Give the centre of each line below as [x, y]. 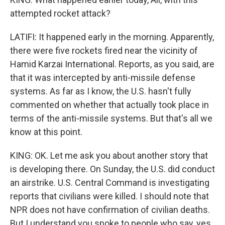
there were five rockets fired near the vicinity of [104, 50]
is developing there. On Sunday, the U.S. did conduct [113, 169]
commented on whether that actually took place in [109, 105]
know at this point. [46, 132]
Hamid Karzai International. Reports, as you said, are [112, 64]
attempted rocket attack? [60, 13]
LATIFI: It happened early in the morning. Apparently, [112, 37]
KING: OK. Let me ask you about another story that [109, 155]
